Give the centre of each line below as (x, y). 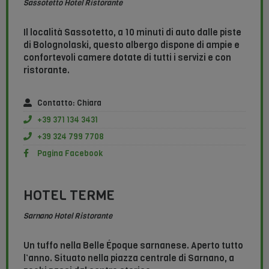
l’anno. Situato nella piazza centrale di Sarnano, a (129, 258)
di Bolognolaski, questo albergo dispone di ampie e (131, 45)
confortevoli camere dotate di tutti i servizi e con (127, 58)
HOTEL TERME (69, 196)
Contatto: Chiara (69, 103)
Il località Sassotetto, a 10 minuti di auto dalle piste (132, 33)
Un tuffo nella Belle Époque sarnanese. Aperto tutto (133, 246)
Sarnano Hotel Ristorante (68, 216)
